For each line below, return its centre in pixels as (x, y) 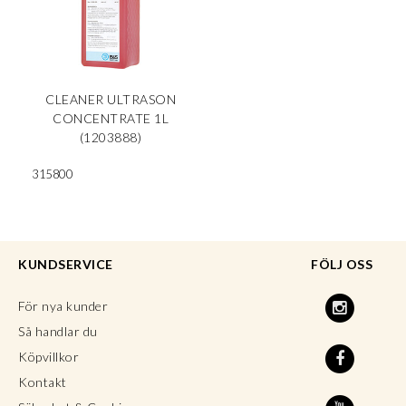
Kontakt (43, 382)
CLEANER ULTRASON (111, 100)
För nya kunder (63, 306)
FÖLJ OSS (342, 265)
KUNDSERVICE (66, 265)
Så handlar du (58, 332)
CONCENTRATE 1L (111, 119)
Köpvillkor (48, 357)
